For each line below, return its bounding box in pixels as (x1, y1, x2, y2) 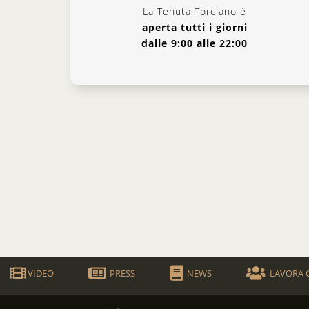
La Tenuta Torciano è (143, 5, 246, 18)
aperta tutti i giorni (141, 21, 248, 34)
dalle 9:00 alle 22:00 (141, 37, 248, 50)
